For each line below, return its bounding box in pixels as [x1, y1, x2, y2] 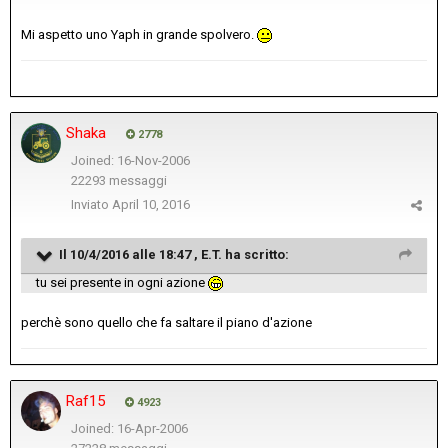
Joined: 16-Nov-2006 [70, 153, 190, 169]
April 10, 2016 [112, 197, 190, 213]
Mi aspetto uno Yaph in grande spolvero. [21, 27, 257, 43]
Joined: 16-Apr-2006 [70, 421, 188, 437]
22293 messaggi [70, 173, 167, 189]
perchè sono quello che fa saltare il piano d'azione [21, 315, 312, 331]
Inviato [71, 197, 112, 213]
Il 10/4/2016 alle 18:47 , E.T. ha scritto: [59, 247, 289, 263]
